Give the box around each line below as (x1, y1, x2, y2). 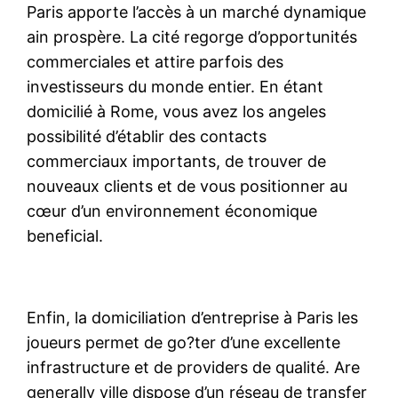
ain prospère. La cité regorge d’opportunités (27, 27, 358, 46)
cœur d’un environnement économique (27, 201, 318, 220)
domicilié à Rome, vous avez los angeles (27, 101, 327, 121)
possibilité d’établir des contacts (27, 126, 267, 146)
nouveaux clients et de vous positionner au (27, 176, 348, 195)
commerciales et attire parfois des (27, 52, 284, 71)
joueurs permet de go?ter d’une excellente (27, 332, 341, 352)
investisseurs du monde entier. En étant (27, 76, 324, 96)
